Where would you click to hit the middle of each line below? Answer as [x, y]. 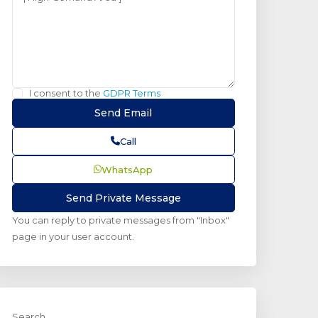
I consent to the [66, 93]
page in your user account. [73, 236]
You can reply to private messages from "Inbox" [121, 220]
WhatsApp [127, 169]
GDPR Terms [132, 93]
